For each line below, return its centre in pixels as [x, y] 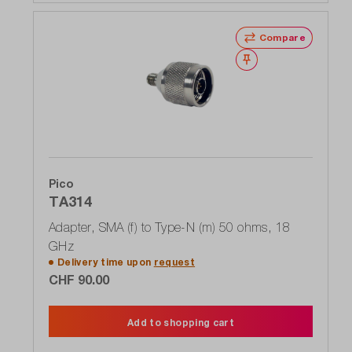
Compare [282, 38]
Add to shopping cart [181, 323]
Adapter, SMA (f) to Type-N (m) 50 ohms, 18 [170, 227]
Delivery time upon [106, 262]
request [174, 262]
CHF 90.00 [79, 280]
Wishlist [275, 60]
